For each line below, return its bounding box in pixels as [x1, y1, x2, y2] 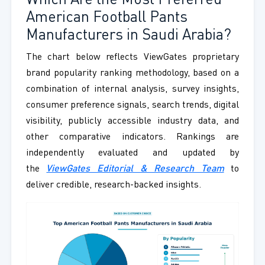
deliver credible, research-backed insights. [25, 180, 201, 190]
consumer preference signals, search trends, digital [25, 101, 240, 111]
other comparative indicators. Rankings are [25, 132, 240, 143]
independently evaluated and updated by [25, 148, 240, 159]
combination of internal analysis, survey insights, [25, 85, 240, 95]
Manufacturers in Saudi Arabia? [25, 28, 231, 44]
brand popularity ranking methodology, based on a [25, 69, 240, 79]
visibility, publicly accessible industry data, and [25, 117, 240, 127]
